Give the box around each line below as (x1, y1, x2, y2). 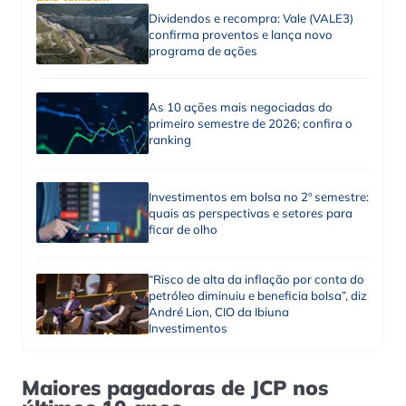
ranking (148, 132, 191, 148)
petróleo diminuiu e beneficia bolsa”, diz (148, 288, 367, 304)
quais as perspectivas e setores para (148, 205, 353, 220)
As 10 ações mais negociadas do (148, 100, 333, 115)
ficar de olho (148, 221, 217, 237)
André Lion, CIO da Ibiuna (148, 304, 289, 320)
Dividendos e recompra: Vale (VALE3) (148, 10, 353, 25)
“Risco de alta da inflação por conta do (148, 272, 364, 287)
